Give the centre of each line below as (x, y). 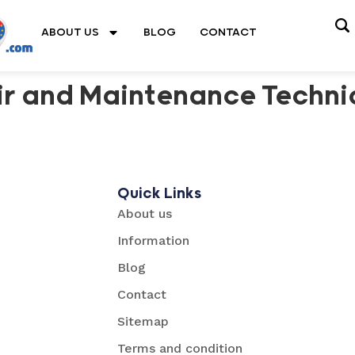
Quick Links (159, 194)
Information (153, 240)
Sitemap (143, 321)
